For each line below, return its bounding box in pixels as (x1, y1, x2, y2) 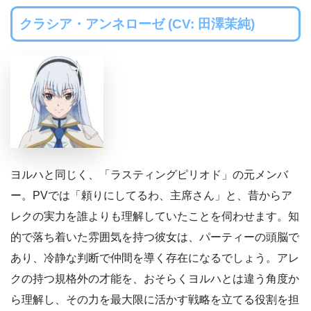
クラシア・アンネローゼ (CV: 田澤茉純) (19, 16, 255, 31)
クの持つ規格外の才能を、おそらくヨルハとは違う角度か (10, 273, 299, 285)
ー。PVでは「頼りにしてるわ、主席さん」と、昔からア (10, 190, 292, 202)
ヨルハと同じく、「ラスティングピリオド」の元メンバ (10, 169, 288, 181)
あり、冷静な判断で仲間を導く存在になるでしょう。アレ (10, 252, 299, 264)
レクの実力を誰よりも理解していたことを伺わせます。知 (10, 210, 299, 223)
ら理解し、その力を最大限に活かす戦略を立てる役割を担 (10, 294, 299, 306)
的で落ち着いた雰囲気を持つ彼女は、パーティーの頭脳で (10, 231, 299, 244)
